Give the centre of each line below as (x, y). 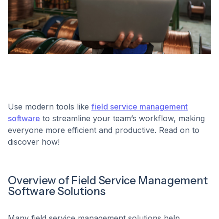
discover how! (34, 142)
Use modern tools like (50, 106)
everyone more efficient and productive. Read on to (104, 130)
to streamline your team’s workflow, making (122, 118)
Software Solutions (57, 191)
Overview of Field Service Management (108, 180)
